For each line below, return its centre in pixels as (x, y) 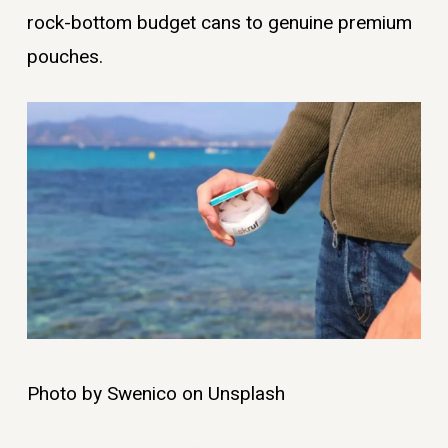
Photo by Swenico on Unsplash (158, 393)
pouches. (64, 56)
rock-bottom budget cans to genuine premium (219, 22)
